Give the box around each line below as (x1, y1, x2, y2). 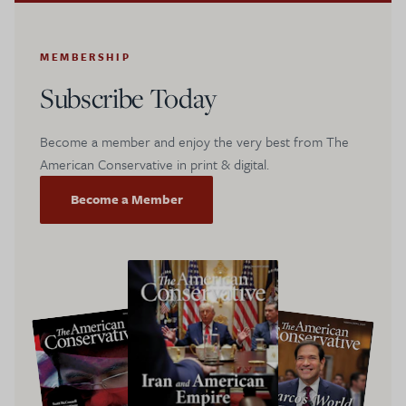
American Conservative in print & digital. (40, 153, 269, 174)
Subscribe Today (40, 78, 217, 117)
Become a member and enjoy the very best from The (40, 130, 349, 151)
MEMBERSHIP (40, 48, 131, 64)
